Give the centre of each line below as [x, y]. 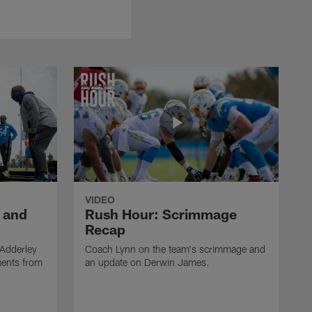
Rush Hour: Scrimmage [161, 213]
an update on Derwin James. [147, 262]
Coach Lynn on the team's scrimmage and [175, 249]
